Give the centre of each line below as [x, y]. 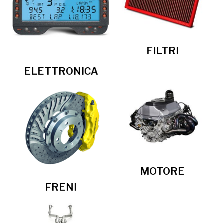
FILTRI [162, 51]
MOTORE [162, 171]
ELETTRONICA [61, 71]
